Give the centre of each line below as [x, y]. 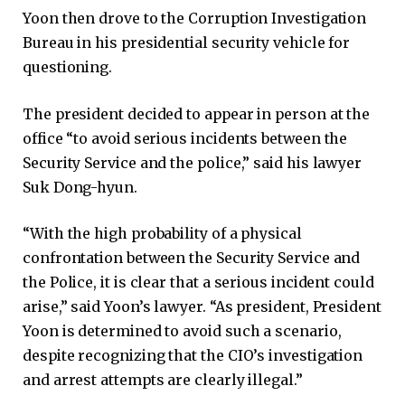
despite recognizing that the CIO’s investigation [193, 356]
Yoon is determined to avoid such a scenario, [182, 331]
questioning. [68, 67]
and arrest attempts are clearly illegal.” [163, 380]
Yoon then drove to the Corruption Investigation [195, 19]
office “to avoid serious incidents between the [185, 138]
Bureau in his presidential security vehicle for [187, 43]
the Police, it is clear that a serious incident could [198, 283]
